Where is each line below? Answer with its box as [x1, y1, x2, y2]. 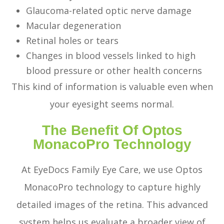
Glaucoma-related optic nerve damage [26, 4, 192, 17]
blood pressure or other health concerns [26, 64, 202, 77]
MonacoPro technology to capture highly [23, 181, 200, 193]
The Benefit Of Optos [41, 122, 182, 138]
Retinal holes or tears [26, 34, 119, 47]
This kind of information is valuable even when [11, 80, 213, 93]
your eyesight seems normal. [50, 98, 174, 110]
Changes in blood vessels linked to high [26, 49, 196, 62]
